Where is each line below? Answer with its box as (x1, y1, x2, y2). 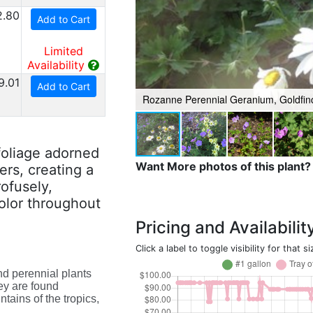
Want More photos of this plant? (136, 159, 311, 173)
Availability (27, 58, 85, 72)
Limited (43, 44, 83, 58)
